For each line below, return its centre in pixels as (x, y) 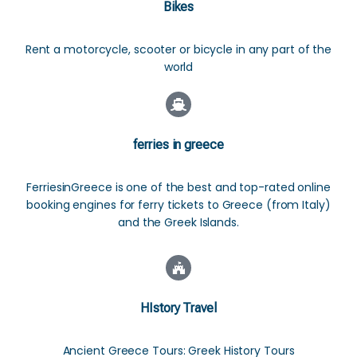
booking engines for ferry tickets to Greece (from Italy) (178, 205)
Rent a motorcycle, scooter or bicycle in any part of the (178, 49)
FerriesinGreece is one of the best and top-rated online (178, 187)
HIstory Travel (178, 308)
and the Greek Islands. (178, 222)
